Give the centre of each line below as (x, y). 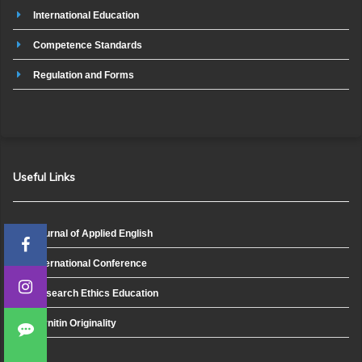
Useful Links (44, 177)
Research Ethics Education (96, 293)
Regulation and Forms (84, 75)
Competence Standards (88, 45)
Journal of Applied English (93, 234)
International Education (86, 16)
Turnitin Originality (75, 323)
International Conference (90, 263)
